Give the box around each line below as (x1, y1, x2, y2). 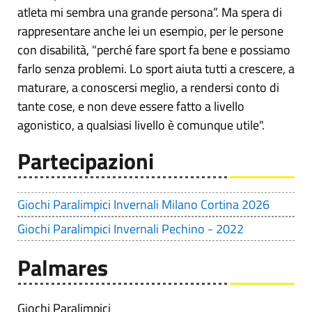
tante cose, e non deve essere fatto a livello (17, 97, 244, 116)
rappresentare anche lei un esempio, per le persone (17, 22, 283, 41)
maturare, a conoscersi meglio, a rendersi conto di (17, 78, 279, 97)
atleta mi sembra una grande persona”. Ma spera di (17, 3, 282, 22)
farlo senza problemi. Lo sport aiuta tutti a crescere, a (17, 59, 295, 79)
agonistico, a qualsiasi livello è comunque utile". (17, 116, 267, 135)
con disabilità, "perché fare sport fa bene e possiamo (17, 40, 290, 60)
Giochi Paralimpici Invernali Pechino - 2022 (17, 219, 244, 239)
